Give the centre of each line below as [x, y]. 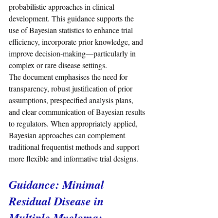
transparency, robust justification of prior [72, 89]
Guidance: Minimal [58, 185]
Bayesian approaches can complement [68, 135]
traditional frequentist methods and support [75, 147]
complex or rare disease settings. [58, 65]
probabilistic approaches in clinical [63, 7]
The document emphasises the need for [69, 77]
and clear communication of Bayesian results [78, 112]
